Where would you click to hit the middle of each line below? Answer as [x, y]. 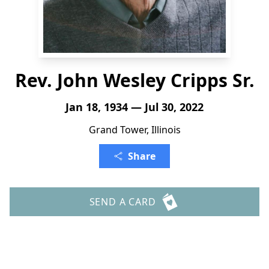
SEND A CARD [122, 202]
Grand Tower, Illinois [134, 130]
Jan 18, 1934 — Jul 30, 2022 [134, 107]
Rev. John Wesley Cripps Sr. [134, 80]
